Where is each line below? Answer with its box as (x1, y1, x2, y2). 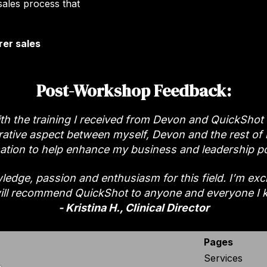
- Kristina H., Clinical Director (58, 201, 209, 214)
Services (203, 252, 243, 264)
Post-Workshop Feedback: (36, 79, 231, 103)
